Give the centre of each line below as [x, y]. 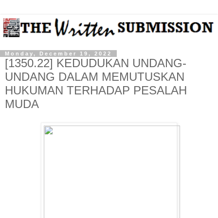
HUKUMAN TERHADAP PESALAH [96, 90]
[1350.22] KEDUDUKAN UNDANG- [96, 63]
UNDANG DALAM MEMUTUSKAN [95, 76]
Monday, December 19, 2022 [58, 53]
